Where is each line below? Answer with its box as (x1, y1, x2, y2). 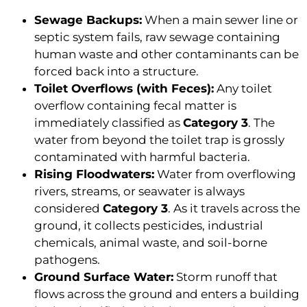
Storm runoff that (173, 270, 278, 284)
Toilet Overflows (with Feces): (34, 82, 214, 96)
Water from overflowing (154, 167, 296, 182)
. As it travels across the (168, 201, 300, 216)
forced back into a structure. (34, 64, 199, 79)
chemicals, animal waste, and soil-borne (34, 236, 267, 250)
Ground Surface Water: (34, 270, 173, 284)
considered (34, 201, 103, 216)
